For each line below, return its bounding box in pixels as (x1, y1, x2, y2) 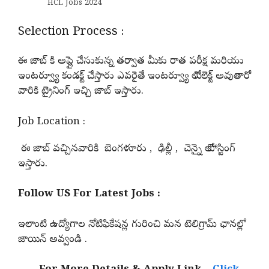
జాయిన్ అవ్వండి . (18, 232, 87, 247)
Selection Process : (18, 25, 124, 41)
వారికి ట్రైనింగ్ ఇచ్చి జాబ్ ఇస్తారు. (18, 85, 144, 99)
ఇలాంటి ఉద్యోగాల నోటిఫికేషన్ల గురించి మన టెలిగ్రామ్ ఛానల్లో (18, 217, 237, 232)
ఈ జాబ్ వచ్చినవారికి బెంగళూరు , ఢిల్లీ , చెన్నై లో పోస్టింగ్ (18, 142, 235, 156)
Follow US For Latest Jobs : (18, 187, 160, 202)
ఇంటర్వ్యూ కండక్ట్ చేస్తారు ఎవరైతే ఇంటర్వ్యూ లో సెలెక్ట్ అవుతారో (18, 70, 251, 84)
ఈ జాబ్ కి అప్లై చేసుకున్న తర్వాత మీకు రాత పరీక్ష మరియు (18, 55, 244, 69)
